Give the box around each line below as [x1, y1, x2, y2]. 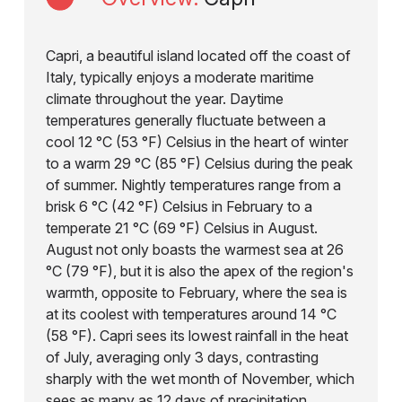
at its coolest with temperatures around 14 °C [45, 304, 336, 323]
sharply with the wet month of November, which [45, 369, 354, 388]
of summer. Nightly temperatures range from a [45, 175, 341, 194]
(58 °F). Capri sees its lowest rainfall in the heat [45, 326, 348, 345]
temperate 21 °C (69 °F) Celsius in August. [45, 218, 318, 237]
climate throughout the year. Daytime [45, 89, 284, 108]
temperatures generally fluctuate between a [45, 110, 326, 129]
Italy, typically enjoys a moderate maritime [45, 67, 314, 86]
